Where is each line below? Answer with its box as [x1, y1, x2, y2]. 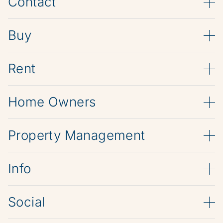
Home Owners [8, 94, 96, 110]
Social [8, 194, 45, 210]
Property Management [8, 127, 145, 143]
